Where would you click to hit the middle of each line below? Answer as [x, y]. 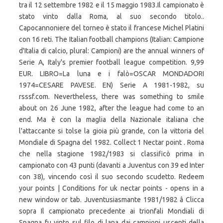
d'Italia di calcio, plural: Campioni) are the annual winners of [111, 51]
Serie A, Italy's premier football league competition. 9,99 [111, 62]
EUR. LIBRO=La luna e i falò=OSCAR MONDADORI [111, 74]
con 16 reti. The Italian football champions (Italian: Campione [111, 39]
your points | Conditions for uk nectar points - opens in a [111, 188]
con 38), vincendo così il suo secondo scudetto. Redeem [111, 177]
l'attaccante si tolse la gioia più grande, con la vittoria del [111, 131]
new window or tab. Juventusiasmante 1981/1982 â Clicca [111, 200]
